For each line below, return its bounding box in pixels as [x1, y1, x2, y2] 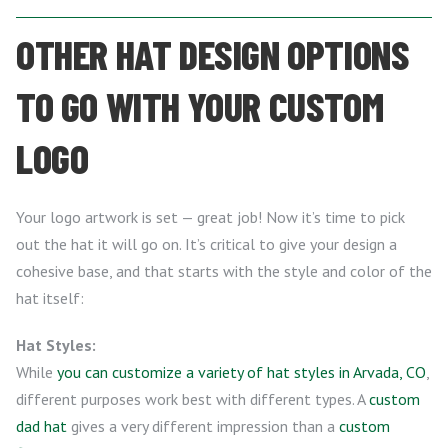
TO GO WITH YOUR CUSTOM [16, 81, 384, 130]
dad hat [16, 415, 67, 436]
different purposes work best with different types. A [16, 388, 369, 409]
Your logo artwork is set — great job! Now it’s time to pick [16, 206, 405, 227]
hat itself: [16, 287, 84, 308]
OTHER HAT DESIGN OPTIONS [16, 29, 410, 78]
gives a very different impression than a [67, 415, 339, 436]
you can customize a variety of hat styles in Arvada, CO [57, 361, 426, 382]
